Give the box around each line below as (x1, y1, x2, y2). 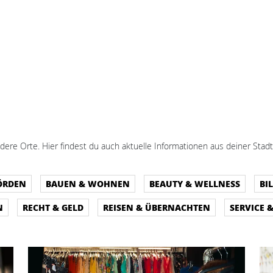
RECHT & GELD (23, 201, 83, 213)
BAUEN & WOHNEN (46, 177, 130, 190)
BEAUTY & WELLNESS (149, 177, 240, 190)
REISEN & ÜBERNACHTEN (103, 201, 210, 213)
